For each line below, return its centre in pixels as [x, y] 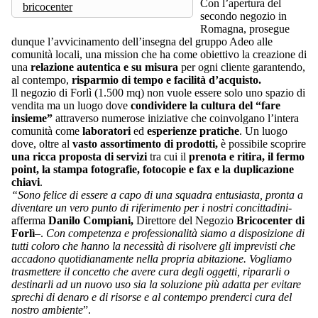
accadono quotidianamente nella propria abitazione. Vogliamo [152, 258]
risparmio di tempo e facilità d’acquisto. [166, 79]
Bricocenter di [270, 220]
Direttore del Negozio [186, 220]
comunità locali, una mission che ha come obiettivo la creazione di [159, 54]
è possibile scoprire [262, 143]
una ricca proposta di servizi [79, 156]
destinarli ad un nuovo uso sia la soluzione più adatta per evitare [156, 284]
